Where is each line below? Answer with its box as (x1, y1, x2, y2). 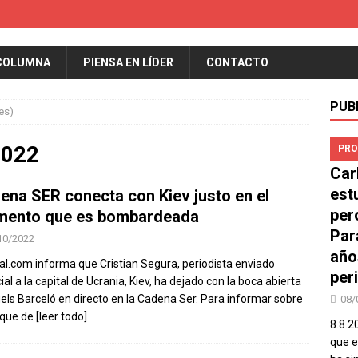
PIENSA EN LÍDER (83, 56, 173, 69)
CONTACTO (206, 56, 268, 69)
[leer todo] (36, 310, 87, 323)
